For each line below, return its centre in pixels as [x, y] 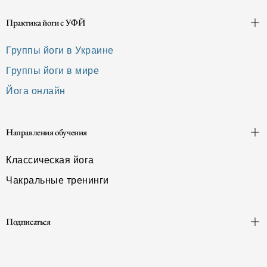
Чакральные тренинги [58, 180]
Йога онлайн [36, 91]
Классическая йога [50, 160]
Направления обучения [46, 132]
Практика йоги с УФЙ [46, 22]
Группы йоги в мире [52, 71]
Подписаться [28, 221]
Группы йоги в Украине [60, 50]
